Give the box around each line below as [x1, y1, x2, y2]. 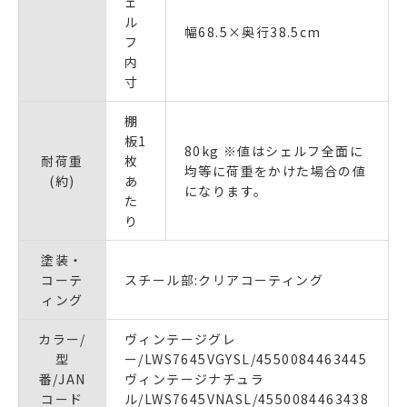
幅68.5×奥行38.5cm [184, 23, 322, 42]
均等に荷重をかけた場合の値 [184, 162, 367, 181]
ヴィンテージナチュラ [124, 370, 264, 389]
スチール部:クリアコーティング [124, 271, 323, 290]
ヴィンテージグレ [124, 330, 237, 349]
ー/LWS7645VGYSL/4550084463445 [124, 350, 368, 369]
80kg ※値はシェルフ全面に [184, 142, 363, 161]
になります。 [184, 182, 268, 201]
